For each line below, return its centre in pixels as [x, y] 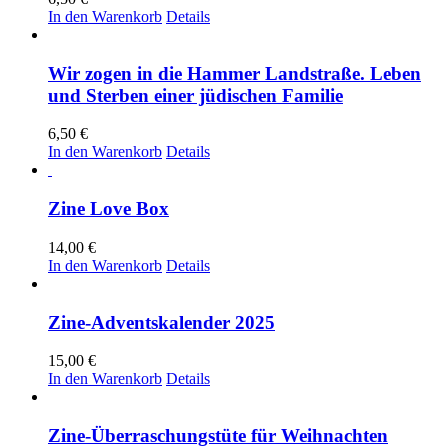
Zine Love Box [108, 209]
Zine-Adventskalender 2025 [161, 322]
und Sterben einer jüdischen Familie [195, 95]
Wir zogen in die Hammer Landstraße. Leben [234, 73]
